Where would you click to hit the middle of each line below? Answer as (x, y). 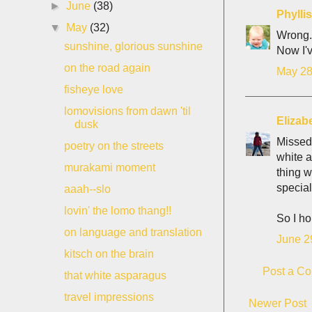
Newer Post (278, 303)
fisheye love (93, 89)
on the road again (107, 68)
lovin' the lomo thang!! (117, 211)
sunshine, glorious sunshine (133, 46)
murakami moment (109, 167)
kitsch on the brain (109, 254)
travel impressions (109, 297)
